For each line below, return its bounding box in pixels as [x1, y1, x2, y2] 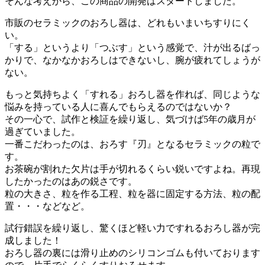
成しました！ [5, 235, 62, 246]
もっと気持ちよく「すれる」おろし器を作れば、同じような [5, 89, 260, 100]
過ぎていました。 [5, 127, 80, 137]
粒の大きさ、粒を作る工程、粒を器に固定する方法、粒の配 [5, 189, 260, 199]
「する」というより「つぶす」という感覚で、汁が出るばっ [5, 43, 260, 53]
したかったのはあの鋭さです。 [5, 176, 137, 187]
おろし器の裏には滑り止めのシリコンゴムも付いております [5, 248, 260, 258]
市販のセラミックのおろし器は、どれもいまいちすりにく [5, 18, 251, 28]
